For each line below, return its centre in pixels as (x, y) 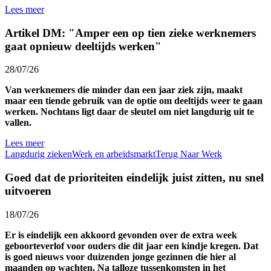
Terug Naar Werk (189, 154)
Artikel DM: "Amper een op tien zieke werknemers (130, 33)
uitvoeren (28, 191)
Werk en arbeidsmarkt (114, 154)
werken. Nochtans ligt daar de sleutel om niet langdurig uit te (129, 112)
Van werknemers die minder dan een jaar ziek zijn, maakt (124, 90)
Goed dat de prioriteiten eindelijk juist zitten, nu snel (134, 178)
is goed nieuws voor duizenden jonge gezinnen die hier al (120, 256)
